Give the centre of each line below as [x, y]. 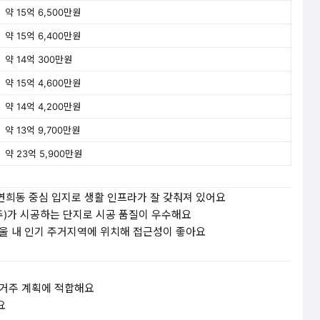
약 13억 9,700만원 [42, 130]
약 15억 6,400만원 [43, 36]
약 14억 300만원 [39, 59]
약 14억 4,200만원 [43, 106]
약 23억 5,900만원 [44, 154]
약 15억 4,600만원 [43, 83]
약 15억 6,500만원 [43, 12]
